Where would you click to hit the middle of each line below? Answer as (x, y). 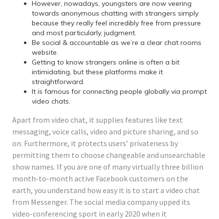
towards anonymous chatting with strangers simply (115, 13)
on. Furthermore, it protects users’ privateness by (95, 143)
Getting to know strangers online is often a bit (106, 62)
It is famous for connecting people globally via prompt (119, 91)
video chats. (51, 101)
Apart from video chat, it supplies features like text (98, 120)
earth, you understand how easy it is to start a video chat (106, 190)
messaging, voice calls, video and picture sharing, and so (105, 131)
